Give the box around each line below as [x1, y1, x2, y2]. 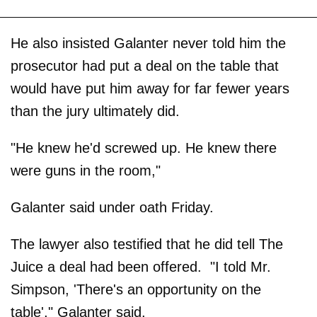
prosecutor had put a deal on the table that [11, 57, 279, 74]
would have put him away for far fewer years [11, 80, 289, 96]
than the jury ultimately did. [11, 103, 180, 119]
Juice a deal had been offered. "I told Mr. [11, 258, 271, 275]
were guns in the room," [11, 162, 161, 178]
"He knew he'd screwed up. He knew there [11, 139, 277, 156]
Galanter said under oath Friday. [11, 199, 214, 215]
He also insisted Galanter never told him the [11, 35, 286, 51]
